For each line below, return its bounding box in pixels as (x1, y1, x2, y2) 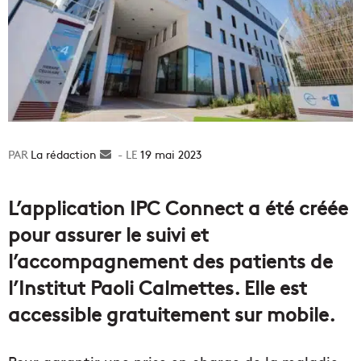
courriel (111, 180, 151, 197)
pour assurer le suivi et (8, 220, 209, 247)
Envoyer (111, 146, 153, 163)
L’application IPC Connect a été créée (8, 193, 348, 221)
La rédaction (31, 146, 97, 163)
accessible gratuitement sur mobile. (8, 300, 335, 327)
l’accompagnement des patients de (8, 247, 333, 274)
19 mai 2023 (140, 146, 202, 163)
